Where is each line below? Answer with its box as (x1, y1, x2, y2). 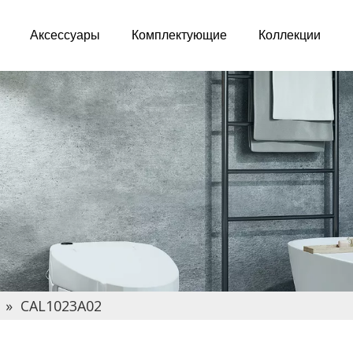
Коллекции (258, 28, 321, 42)
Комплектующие (132, 28, 227, 42)
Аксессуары (30, 28, 100, 42)
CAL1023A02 (20, 296, 102, 315)
